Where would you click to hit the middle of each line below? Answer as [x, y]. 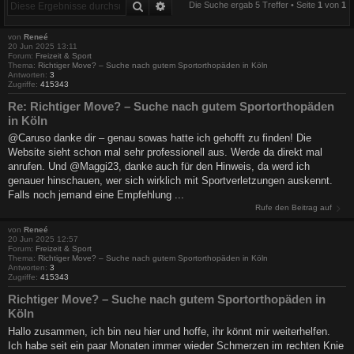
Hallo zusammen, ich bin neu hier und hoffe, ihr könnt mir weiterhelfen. [169, 331]
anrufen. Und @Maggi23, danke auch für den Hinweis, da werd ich [159, 167]
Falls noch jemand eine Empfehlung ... [96, 195]
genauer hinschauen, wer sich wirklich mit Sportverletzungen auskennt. [170, 181]
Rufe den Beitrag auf [294, 208]
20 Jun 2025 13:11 [43, 46]
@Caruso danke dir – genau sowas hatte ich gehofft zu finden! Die [160, 138]
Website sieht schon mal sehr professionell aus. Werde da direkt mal [165, 153]
